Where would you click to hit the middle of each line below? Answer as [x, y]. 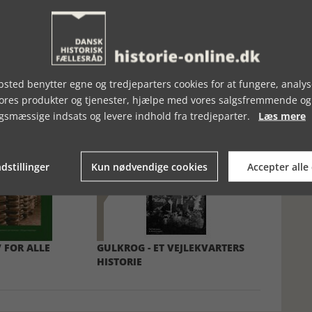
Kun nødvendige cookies [150, 166]
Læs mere [282, 116]
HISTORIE [120, 262]
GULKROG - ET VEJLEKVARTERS [171, 248]
